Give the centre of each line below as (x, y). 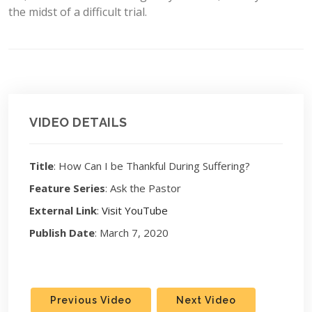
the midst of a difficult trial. (78, 12)
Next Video (206, 300)
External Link (63, 210)
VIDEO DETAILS (78, 122)
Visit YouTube (135, 210)
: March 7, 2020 (132, 233)
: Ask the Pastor (143, 188)
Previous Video (91, 300)
